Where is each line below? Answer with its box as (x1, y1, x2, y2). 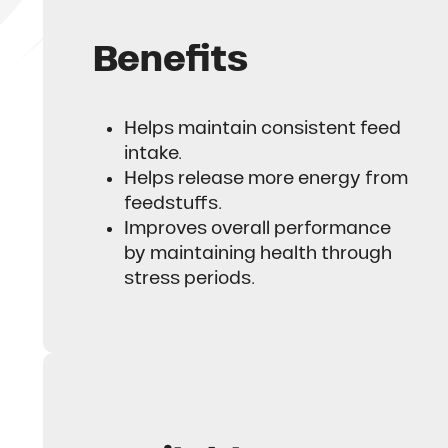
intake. (124, 143, 183, 164)
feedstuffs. (124, 193, 223, 214)
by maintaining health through (124, 243, 393, 264)
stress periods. (124, 268, 256, 289)
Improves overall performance (124, 218, 392, 239)
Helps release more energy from (124, 168, 409, 189)
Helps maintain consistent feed (124, 118, 402, 139)
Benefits (92, 39, 248, 79)
